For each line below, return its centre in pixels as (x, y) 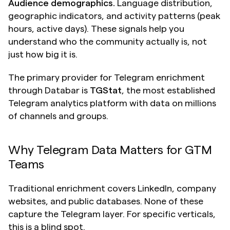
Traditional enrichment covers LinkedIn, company (112, 188)
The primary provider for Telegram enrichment (107, 77)
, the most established (168, 90)
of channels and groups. (58, 116)
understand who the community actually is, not (108, 41)
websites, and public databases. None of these (106, 201)
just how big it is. (43, 54)
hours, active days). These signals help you (96, 28)
